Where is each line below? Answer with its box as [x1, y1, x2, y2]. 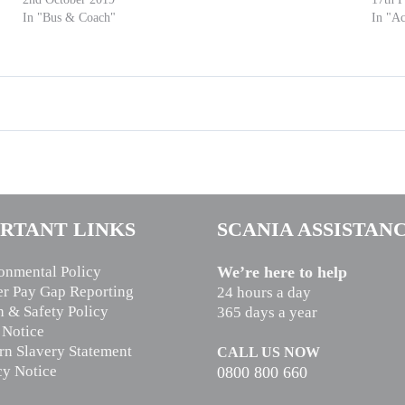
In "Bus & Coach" [23, 10, 117, 24]
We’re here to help [217, 262, 347, 281]
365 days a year [217, 303, 317, 321]
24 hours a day [217, 283, 311, 301]
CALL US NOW [217, 344, 320, 360]
